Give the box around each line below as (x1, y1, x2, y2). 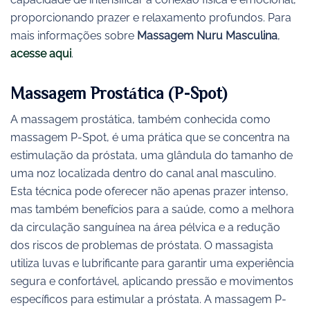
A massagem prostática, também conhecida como (10, 112, 271, 126)
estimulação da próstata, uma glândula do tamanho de (10, 148, 293, 162)
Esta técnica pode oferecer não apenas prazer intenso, (10, 184, 289, 198)
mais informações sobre (10, 29, 137, 43)
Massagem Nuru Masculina (137, 29, 277, 43)
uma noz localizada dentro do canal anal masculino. (10, 166, 276, 180)
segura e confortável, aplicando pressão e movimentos (10, 274, 293, 288)
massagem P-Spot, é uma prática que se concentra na (10, 130, 290, 144)
